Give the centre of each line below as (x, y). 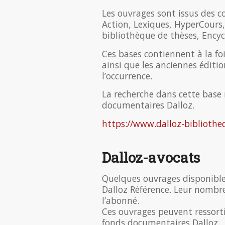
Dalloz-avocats (151, 158)
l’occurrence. (127, 76)
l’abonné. (121, 201)
